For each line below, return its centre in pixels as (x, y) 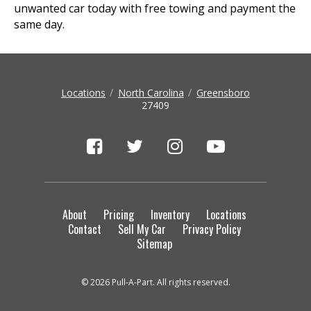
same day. (39, 24)
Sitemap (154, 244)
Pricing (118, 215)
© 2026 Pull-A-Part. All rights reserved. (155, 282)
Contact (84, 229)
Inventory (170, 215)
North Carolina (151, 93)
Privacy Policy (211, 229)
